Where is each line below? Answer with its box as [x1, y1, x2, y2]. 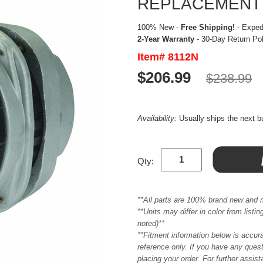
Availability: [137, 113, 179, 123]
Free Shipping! [181, 22, 235, 32]
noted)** [137, 218, 164, 228]
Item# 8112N [137, 50, 198, 63]
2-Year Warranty [137, 34, 194, 43]
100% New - [137, 22, 181, 32]
